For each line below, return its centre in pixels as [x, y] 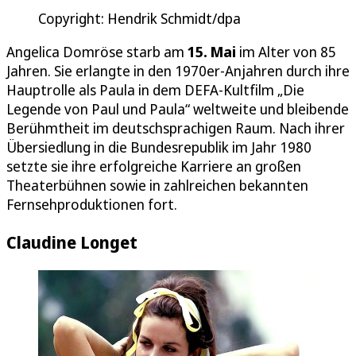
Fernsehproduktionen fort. [92, 204]
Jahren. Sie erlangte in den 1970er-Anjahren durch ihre [178, 70]
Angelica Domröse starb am [97, 51]
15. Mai [212, 51]
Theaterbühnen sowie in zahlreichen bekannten [157, 185]
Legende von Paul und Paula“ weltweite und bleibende [178, 108]
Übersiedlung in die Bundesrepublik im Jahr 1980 [159, 147]
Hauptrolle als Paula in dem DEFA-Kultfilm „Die [155, 89]
